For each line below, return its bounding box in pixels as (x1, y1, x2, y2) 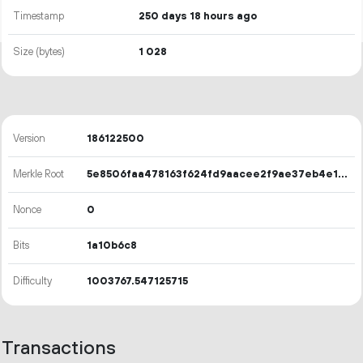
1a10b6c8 (87, 239, 138, 252)
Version (13, 132, 46, 145)
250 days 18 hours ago (139, 10, 258, 23)
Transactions (2, 337, 116, 361)
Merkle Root (13, 168, 65, 181)
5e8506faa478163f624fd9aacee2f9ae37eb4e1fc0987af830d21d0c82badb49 (338, 168, 348, 181)
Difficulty (13, 275, 53, 288)
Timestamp (13, 10, 65, 23)
